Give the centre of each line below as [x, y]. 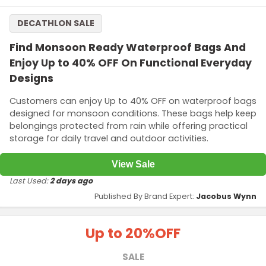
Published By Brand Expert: [145, 197]
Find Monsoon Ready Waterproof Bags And [128, 48]
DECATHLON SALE [56, 23]
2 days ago [71, 181]
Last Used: [30, 181]
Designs [31, 79]
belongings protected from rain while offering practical [129, 126]
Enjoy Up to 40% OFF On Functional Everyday [131, 63]
